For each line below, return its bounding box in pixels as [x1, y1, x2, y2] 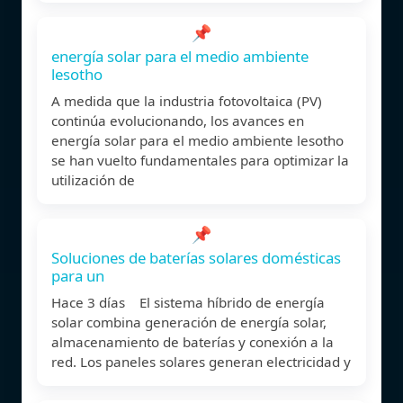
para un [51, 264, 104, 286]
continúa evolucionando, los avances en [51, 111, 304, 130]
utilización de [51, 170, 135, 189]
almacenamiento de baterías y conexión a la [51, 332, 334, 351]
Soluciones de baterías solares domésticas [51, 246, 341, 268]
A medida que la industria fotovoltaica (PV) [51, 91, 322, 110]
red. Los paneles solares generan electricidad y [51, 352, 351, 371]
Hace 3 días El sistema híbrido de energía [51, 292, 325, 311]
